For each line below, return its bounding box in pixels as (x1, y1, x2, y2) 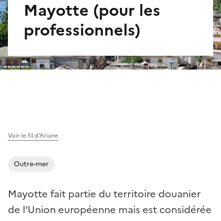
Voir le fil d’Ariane (8, 131, 58, 140)
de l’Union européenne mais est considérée (8, 202, 212, 217)
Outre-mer (14, 158, 49, 169)
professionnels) (24, 18, 141, 42)
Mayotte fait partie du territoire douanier (8, 186, 201, 201)
